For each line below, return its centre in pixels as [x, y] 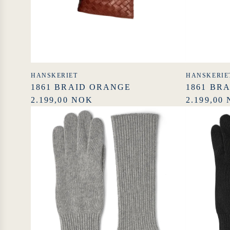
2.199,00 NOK [62, 100]
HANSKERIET [54, 76]
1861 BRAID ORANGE [81, 87]
